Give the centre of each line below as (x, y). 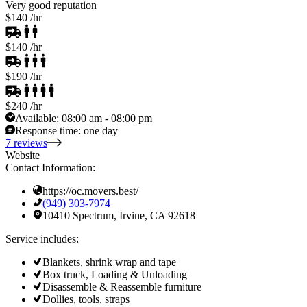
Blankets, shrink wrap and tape (109, 262)
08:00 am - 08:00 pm (107, 118)
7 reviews (26, 143)
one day (101, 131)
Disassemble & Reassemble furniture (122, 287)
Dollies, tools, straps (86, 299)
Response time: (49, 131)
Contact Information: (50, 168)
